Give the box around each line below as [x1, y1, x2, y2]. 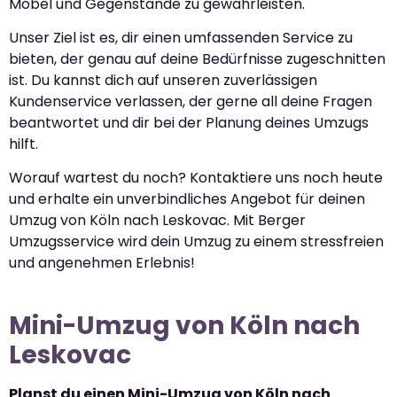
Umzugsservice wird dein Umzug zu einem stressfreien [9, 231, 384, 253]
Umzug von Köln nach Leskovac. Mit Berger [9, 210, 306, 231]
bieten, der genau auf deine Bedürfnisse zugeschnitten [9, 49, 385, 70]
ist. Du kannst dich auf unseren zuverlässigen [9, 70, 317, 91]
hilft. [9, 134, 38, 155]
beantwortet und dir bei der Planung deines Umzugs [9, 113, 369, 134]
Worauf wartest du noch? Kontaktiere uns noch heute [9, 167, 383, 189]
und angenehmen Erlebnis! [9, 253, 195, 274]
